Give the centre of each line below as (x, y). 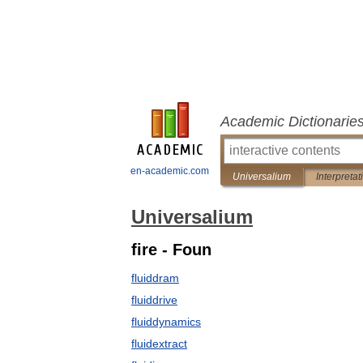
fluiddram (155, 278)
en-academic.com (170, 171)
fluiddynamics (166, 322)
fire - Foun (171, 250)
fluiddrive (154, 300)
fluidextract (159, 344)
